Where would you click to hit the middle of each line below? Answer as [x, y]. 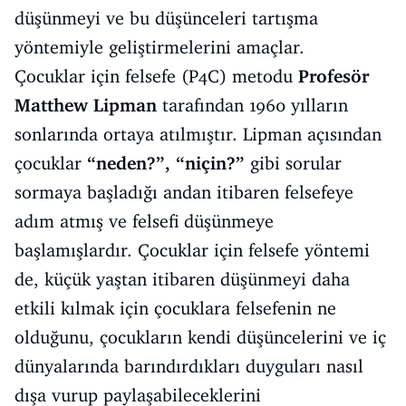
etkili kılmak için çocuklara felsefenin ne [175, 308]
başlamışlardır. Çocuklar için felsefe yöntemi [192, 250]
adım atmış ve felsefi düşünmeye [144, 221]
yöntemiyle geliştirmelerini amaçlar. [159, 47]
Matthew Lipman [86, 105]
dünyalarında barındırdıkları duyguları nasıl [189, 366]
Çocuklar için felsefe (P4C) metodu [156, 76]
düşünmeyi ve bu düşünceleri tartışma [166, 18]
